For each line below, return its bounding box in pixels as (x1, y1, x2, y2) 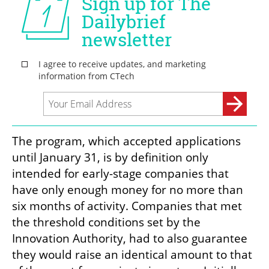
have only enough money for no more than (12, 182, 243, 198)
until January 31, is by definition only (12, 150, 208, 166)
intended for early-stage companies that (12, 166, 229, 182)
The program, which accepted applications (12, 133, 241, 150)
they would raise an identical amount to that (12, 247, 252, 263)
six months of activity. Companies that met (12, 198, 242, 214)
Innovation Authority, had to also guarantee (12, 231, 247, 247)
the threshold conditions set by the (12, 214, 201, 231)
